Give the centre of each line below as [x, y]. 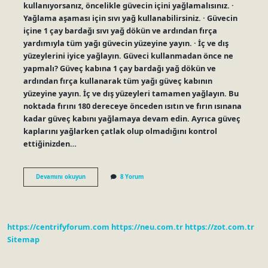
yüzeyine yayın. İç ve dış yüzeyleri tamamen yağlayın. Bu [131, 93]
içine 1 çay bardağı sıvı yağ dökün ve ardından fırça [120, 30]
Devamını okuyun [60, 176]
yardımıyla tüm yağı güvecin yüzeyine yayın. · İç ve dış [126, 43]
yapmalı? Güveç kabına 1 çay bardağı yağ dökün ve [119, 68]
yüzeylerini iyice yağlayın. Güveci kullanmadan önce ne [128, 55]
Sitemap [23, 240]
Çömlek [95, 176]
